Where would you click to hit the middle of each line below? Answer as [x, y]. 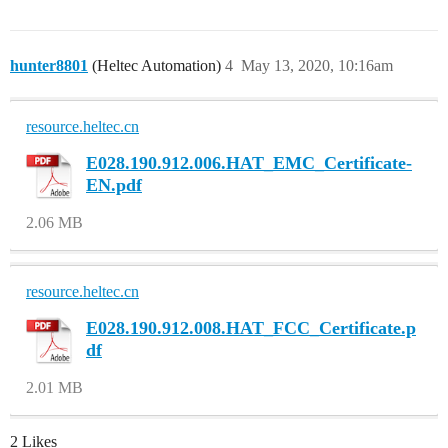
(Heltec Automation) [154, 65]
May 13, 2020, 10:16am [317, 65]
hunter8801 [49, 65]
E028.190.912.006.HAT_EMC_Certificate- [249, 162]
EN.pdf [114, 184]
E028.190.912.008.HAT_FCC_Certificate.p [251, 327]
